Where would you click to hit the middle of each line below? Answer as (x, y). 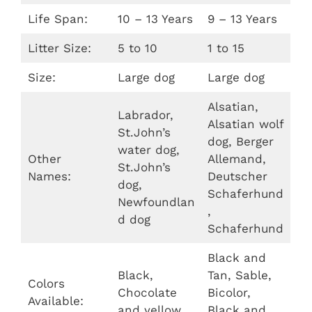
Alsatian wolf (245, 124)
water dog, (148, 149)
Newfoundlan (156, 202)
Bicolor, (229, 292)
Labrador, (145, 115)
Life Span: (57, 18)
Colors (46, 283)
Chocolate (147, 292)
